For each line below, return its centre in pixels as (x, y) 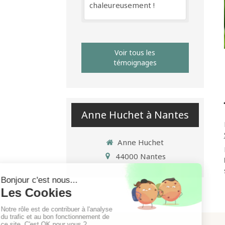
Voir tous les (135, 52)
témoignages (135, 63)
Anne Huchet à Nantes (135, 115)
